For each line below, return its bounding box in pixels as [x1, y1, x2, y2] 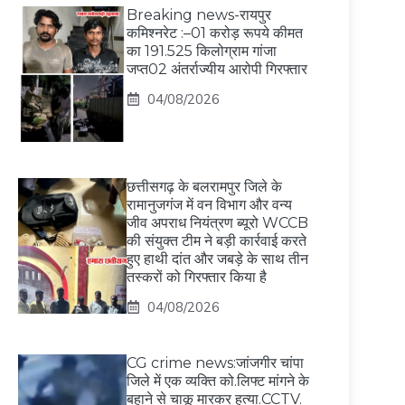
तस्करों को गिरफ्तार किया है [127, 268, 267, 287]
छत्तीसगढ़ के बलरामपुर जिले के [127, 178, 282, 196]
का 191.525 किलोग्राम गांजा [127, 42, 277, 61]
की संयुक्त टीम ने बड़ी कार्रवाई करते [127, 232, 306, 250]
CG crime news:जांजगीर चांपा [127, 354, 304, 372]
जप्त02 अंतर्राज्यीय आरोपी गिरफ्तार [127, 61, 307, 79]
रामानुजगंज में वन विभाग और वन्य [127, 196, 292, 214]
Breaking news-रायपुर [127, 6, 271, 24]
